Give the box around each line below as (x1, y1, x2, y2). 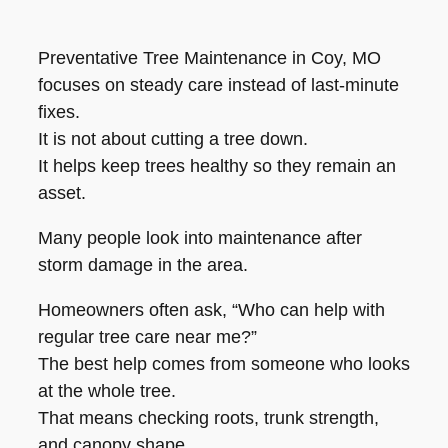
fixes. (38, 101, 80, 122)
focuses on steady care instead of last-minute (38, 74, 399, 95)
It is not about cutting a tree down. (38, 128, 308, 149)
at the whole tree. (38, 380, 176, 401)
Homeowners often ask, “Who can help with (38, 299, 385, 320)
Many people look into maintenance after (38, 227, 362, 248)
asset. (38, 182, 86, 203)
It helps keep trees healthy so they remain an (38, 155, 396, 176)
